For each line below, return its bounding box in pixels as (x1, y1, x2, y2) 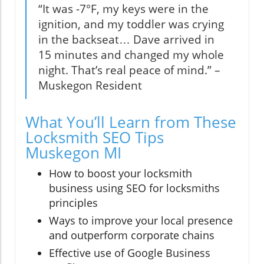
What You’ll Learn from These (25, 111, 236, 133)
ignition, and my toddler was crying (38, 16, 224, 32)
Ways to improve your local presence (49, 213, 233, 227)
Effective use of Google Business (49, 245, 210, 260)
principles (49, 195, 98, 210)
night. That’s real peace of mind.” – (38, 62, 220, 78)
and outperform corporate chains (49, 227, 214, 242)
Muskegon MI (25, 141, 121, 163)
